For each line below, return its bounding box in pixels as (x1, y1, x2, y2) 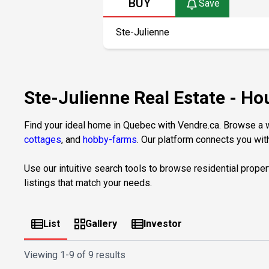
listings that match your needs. (24, 177, 152, 189)
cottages (24, 133, 61, 145)
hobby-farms (83, 133, 137, 145)
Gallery (85, 217, 117, 229)
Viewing (24, 249, 60, 261)
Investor (144, 217, 182, 229)
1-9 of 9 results (60, 249, 125, 261)
